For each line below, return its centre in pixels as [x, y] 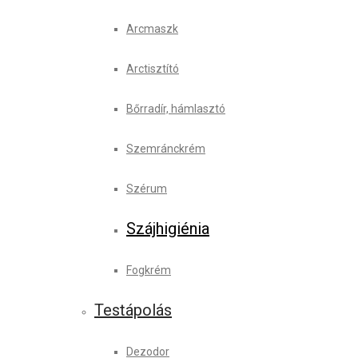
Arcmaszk [152, 29]
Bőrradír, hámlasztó [176, 109]
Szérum [147, 189]
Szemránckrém [166, 149]
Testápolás [133, 310]
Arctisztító [153, 69]
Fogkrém [149, 270]
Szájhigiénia [168, 229]
